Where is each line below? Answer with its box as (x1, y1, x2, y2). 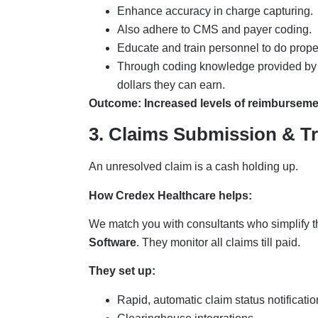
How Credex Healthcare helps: (88, 189, 255, 202)
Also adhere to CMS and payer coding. (116, 23, 314, 35)
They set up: (88, 265, 158, 278)
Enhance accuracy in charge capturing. (116, 4, 316, 17)
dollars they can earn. (116, 78, 228, 91)
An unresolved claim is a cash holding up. (88, 160, 301, 173)
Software (88, 236, 136, 248)
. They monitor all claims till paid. (136, 236, 303, 248)
